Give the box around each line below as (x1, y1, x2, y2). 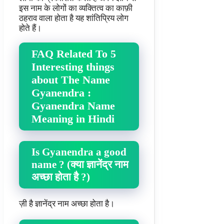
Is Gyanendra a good (31, 145, 126, 158)
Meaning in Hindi (31, 112, 114, 125)
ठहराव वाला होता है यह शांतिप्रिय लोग (19, 13, 128, 23)
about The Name (31, 73, 110, 86)
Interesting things (31, 60, 114, 73)
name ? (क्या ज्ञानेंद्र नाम (31, 158, 128, 170)
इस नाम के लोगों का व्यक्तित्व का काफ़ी (19, 3, 132, 13)
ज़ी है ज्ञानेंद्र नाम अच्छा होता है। (19, 198, 114, 208)
